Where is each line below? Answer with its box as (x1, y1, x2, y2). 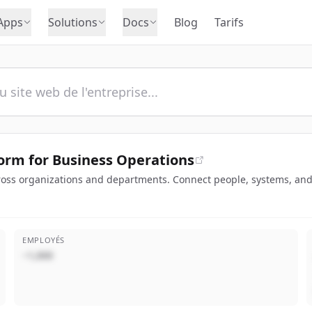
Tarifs (214, 15, 244, 30)
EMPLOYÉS (22, 235, 65, 245)
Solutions (47, 15, 97, 30)
